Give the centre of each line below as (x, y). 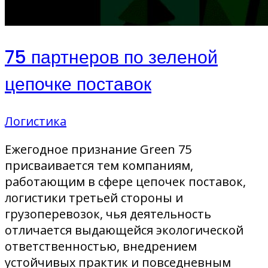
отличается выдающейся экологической (124, 230)
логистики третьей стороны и (94, 198)
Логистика (36, 121)
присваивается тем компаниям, (99, 166)
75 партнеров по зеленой (111, 58)
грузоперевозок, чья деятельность (108, 214)
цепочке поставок (78, 85)
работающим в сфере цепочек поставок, (125, 182)
